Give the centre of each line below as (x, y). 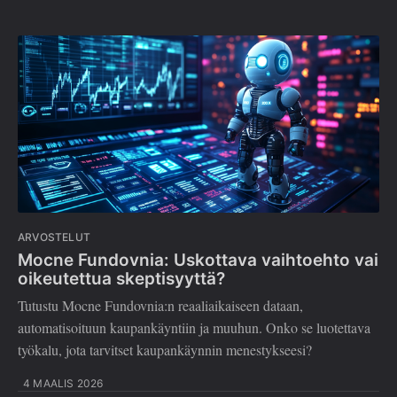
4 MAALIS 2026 (63, 384)
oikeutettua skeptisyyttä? (121, 278)
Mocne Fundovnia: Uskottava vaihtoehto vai (198, 260)
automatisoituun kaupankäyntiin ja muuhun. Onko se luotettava (194, 328)
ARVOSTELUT (54, 237)
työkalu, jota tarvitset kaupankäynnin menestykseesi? (165, 350)
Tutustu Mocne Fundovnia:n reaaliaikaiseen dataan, (160, 306)
